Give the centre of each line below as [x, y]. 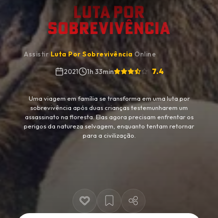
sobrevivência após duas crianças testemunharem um [109, 108]
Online [144, 54]
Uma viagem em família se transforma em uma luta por [109, 99]
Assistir [37, 54]
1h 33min [100, 72]
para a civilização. [109, 136]
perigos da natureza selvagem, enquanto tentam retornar [109, 126]
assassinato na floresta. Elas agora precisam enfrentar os [109, 117]
